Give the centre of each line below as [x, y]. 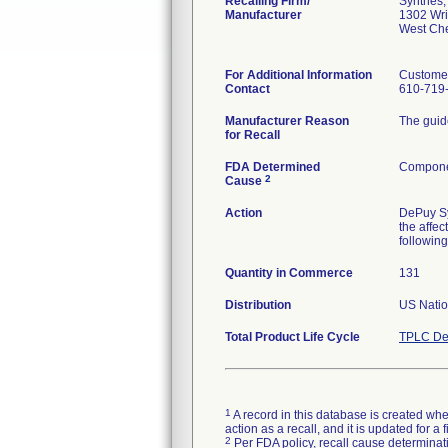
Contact [247, 89]
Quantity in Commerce [289, 273]
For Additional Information [298, 75]
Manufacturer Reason [287, 121]
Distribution [258, 305]
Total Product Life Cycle [292, 337]
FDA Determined [272, 167]
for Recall [252, 135]
